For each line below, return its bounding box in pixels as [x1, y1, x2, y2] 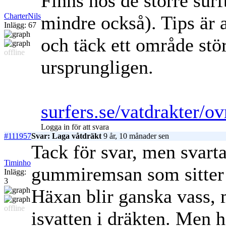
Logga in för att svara [41, 123, 109, 132]
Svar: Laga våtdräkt [31, 132, 101, 141]
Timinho [4, 158, 31, 167]
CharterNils [4, 12, 41, 21]
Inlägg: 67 [4, 21, 36, 30]
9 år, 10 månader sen [101, 132, 169, 141]
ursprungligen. [41, 56, 153, 78]
